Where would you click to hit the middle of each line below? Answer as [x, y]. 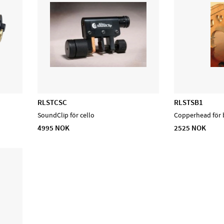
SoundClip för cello [66, 115]
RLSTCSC [52, 102]
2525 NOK [190, 128]
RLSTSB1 [189, 102]
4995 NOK [54, 128]
